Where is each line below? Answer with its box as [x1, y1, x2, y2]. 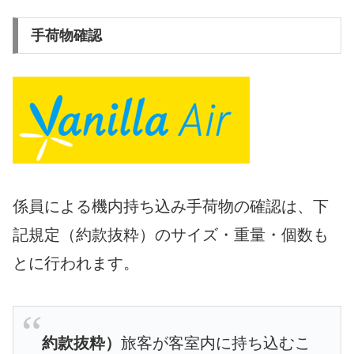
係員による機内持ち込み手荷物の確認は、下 [13, 197, 329, 215]
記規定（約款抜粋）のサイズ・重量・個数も [13, 225, 329, 243]
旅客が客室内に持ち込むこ [121, 333, 311, 352]
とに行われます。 [13, 254, 139, 272]
